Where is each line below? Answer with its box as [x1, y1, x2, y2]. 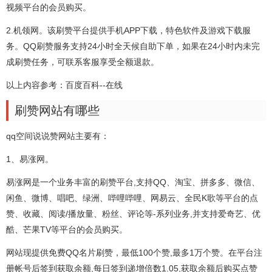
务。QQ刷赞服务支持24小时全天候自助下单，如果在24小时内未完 [6, 41, 260, 51]
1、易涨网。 [6, 154, 53, 164]
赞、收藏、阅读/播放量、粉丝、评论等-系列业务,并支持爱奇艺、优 [6, 209, 260, 219]
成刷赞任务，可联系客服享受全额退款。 [6, 57, 159, 67]
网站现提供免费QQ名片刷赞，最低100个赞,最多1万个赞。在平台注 [6, 248, 262, 257]
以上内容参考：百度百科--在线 [6, 80, 123, 90]
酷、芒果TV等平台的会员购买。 [6, 225, 127, 234]
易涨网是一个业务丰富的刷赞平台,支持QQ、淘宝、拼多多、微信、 [6, 177, 260, 187]
